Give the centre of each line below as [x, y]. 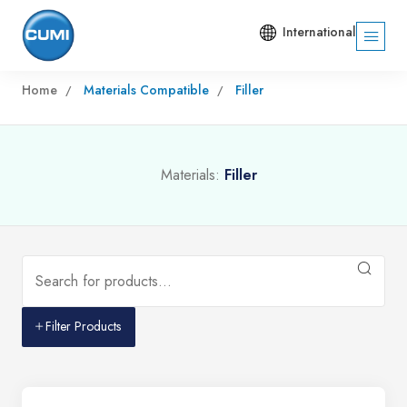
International [319, 32]
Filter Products [83, 326]
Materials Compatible [146, 89]
